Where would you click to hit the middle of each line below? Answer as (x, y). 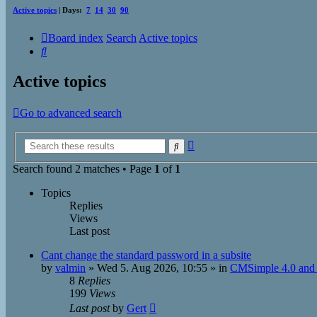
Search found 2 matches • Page (83, 169)
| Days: (71, 10)
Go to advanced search (71, 113)
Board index (76, 38)
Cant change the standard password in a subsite (146, 255)
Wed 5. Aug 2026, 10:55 (152, 268)
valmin (70, 268)
